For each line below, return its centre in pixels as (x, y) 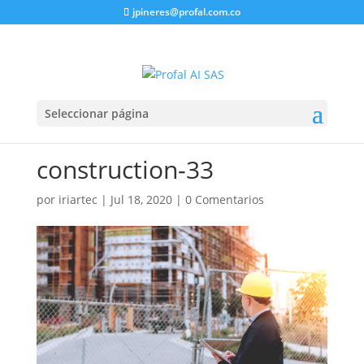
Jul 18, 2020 (141, 199)
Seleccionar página (96, 113)
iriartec (78, 199)
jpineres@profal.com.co (186, 12)
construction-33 (125, 169)
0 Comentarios (224, 199)
